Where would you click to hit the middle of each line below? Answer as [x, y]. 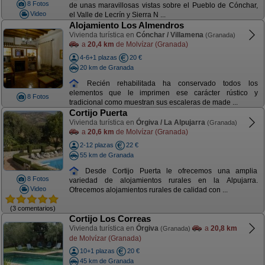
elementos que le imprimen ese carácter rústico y [163, 93]
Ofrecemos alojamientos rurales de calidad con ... [148, 190]
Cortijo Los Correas [110, 219]
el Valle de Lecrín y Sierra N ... [117, 15]
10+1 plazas [97, 251]
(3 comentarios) [33, 208]
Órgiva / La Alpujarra [170, 122]
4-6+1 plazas [98, 57]
